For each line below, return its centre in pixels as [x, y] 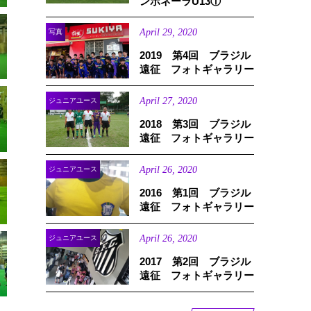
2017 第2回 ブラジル [195, 261]
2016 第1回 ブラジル [195, 193]
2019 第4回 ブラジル [195, 55]
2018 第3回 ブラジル [195, 124]
